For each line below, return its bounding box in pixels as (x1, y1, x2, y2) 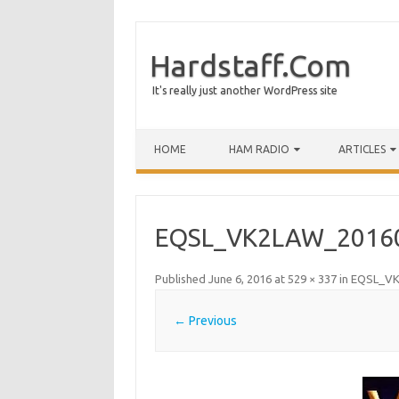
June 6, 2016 (208, 273, 272, 285)
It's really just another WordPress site (152, 85, 338, 96)
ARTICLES (338, 143, 386, 155)
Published (154, 273, 208, 285)
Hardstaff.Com (150, 48, 351, 82)
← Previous (173, 313, 237, 328)
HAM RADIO (229, 143, 289, 155)
